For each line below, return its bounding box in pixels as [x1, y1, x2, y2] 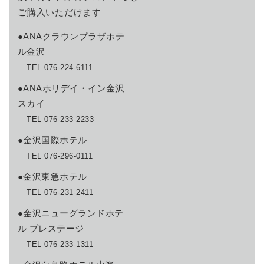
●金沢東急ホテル [18, 171, 87, 182]
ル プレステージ [18, 223, 84, 234]
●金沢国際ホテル [18, 135, 87, 146]
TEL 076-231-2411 [27, 188, 94, 197]
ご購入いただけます [18, 7, 101, 18]
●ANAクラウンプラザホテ [18, 31, 125, 42]
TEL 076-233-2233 [27, 115, 94, 124]
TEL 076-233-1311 [27, 240, 94, 249]
